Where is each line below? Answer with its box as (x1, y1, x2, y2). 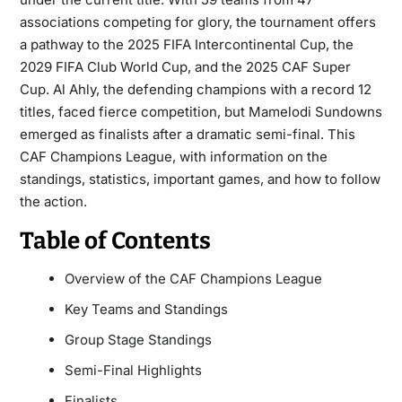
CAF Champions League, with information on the (19, 148, 328, 165)
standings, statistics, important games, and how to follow (19, 170, 380, 188)
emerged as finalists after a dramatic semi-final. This (19, 126, 355, 143)
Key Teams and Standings (64, 301, 228, 318)
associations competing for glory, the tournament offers (19, 13, 376, 31)
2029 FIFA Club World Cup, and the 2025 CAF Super (19, 58, 351, 75)
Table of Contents (19, 227, 211, 255)
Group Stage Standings (64, 331, 212, 348)
